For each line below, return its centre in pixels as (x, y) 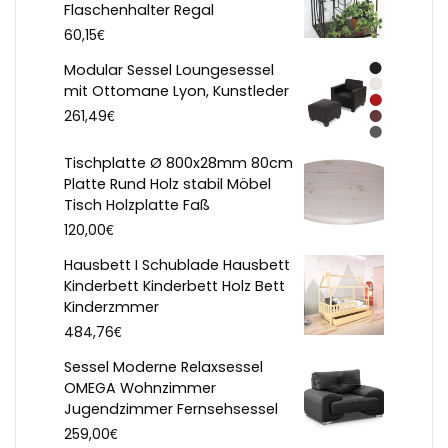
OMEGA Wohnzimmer (140, 388)
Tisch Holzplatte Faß (137, 205)
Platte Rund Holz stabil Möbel (167, 184)
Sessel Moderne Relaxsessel (163, 367)
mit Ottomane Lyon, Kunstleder (176, 91)
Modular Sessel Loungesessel (169, 70)
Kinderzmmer (111, 307)
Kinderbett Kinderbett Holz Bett (174, 286)
